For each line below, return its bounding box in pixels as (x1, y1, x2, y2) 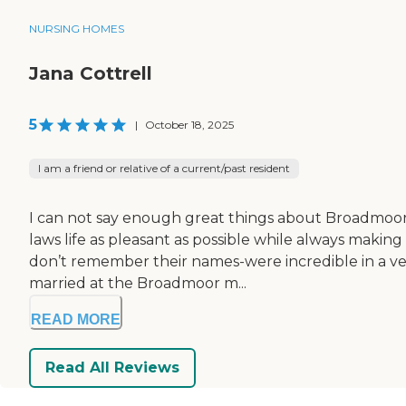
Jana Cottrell (29, 62, 152, 84)
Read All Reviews (45, 359, 179, 377)
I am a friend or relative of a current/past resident (38, 160, 290, 175)
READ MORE (31, 311, 121, 327)
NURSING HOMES (29, 21, 124, 35)
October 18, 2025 (145, 117, 234, 131)
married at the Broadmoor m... (29, 274, 246, 292)
